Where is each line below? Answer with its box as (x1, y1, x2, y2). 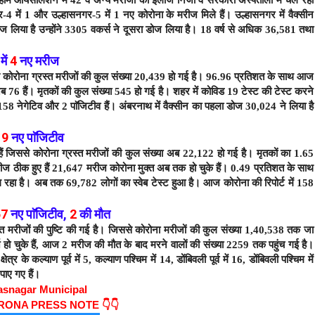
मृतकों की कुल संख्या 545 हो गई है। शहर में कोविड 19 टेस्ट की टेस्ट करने (37, 85, 314, 97)
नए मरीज (16, 53, 59, 68)
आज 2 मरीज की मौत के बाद (41, 238, 151, 250)
